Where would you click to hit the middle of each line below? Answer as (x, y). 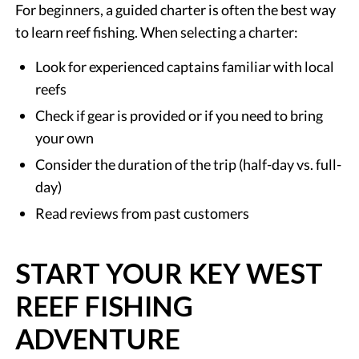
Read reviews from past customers (143, 213)
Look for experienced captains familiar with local (185, 66)
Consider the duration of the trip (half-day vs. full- (189, 164)
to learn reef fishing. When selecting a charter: (157, 32)
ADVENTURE (98, 338)
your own (65, 137)
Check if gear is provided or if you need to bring (179, 115)
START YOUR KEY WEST (169, 272)
